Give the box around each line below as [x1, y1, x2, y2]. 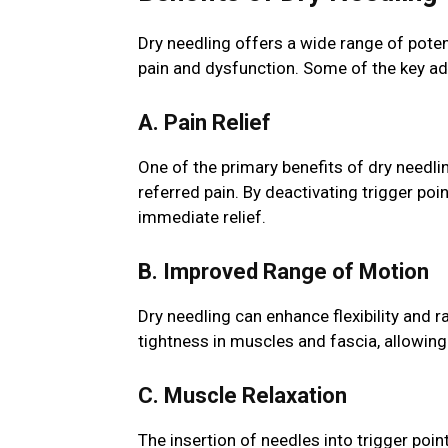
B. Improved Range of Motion [138, 259, 429, 285]
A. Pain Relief [138, 110, 271, 136]
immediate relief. [138, 207, 266, 228]
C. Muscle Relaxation [138, 383, 347, 409]
